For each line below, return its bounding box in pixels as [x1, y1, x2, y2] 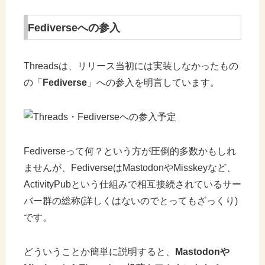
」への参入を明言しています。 [87, 77, 219, 88]
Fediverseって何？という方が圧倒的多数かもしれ [24, 146, 236, 156]
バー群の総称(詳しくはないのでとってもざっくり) [24, 195, 238, 206]
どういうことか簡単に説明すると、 [24, 246, 175, 257]
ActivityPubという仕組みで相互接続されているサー [24, 179, 241, 189]
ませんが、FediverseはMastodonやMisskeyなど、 [24, 162, 236, 173]
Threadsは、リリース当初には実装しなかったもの [24, 60, 238, 71]
